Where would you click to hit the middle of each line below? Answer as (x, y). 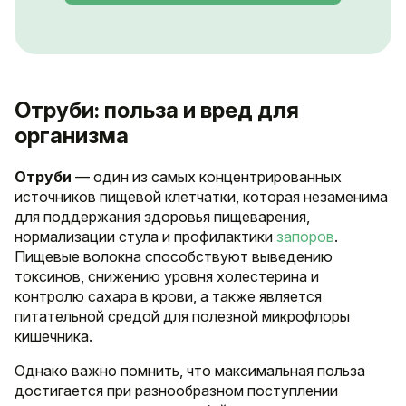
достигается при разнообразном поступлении (176, 391)
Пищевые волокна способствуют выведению (174, 257)
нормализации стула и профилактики (145, 237)
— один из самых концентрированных (207, 177)
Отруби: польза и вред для (157, 111)
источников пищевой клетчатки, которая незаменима (201, 197)
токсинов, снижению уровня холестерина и (167, 277)
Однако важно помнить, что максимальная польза (190, 371)
